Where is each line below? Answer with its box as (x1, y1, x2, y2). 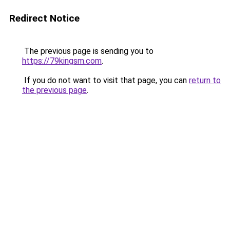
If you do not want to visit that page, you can (22, 75, 189, 85)
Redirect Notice (9, 12, 80, 24)
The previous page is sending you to (22, 46, 154, 56)
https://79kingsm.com (22, 56, 102, 66)
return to (189, 75, 221, 85)
